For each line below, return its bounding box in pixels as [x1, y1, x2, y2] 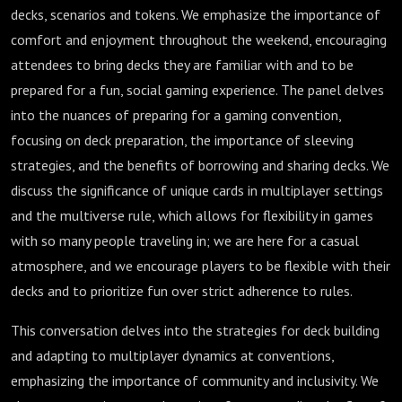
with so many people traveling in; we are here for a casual [11, 232, 359, 249]
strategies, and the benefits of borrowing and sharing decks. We [11, 156, 389, 174]
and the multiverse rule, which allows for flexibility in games [11, 206, 373, 224]
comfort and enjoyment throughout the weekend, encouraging [11, 31, 387, 48]
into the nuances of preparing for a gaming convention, [11, 106, 341, 124]
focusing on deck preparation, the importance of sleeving [11, 131, 354, 149]
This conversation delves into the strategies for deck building [11, 321, 380, 339]
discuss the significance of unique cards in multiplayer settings [11, 181, 383, 199]
